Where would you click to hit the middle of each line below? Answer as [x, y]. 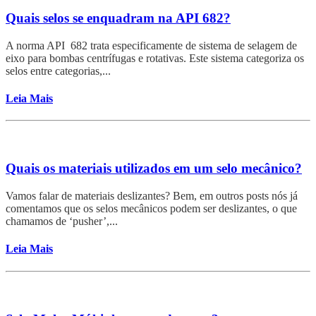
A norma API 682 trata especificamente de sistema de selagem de [151, 45]
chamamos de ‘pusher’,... [62, 221]
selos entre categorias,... [58, 71]
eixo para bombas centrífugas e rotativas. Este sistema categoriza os [155, 58]
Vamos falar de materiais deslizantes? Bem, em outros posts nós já [152, 196]
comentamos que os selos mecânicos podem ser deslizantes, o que [151, 208]
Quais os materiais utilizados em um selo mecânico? [154, 169]
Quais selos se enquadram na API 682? [118, 18]
